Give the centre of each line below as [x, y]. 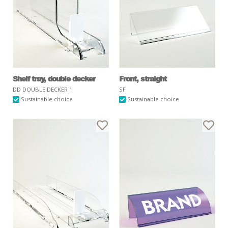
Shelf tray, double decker [54, 79]
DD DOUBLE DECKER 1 [42, 90]
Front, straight [143, 79]
